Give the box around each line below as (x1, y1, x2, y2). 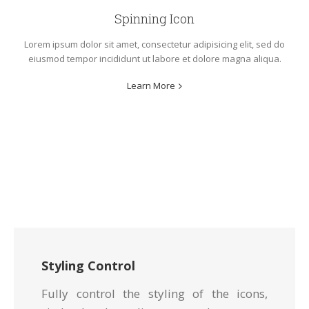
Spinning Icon (114, 10, 195, 28)
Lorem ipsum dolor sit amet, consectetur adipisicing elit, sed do (24, 38, 285, 51)
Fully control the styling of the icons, (41, 286, 268, 302)
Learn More (127, 79, 175, 92)
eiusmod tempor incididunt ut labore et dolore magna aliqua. (28, 52, 281, 66)
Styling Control (41, 257, 135, 275)
